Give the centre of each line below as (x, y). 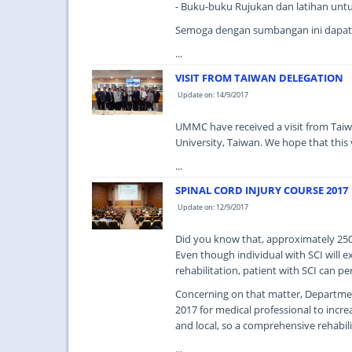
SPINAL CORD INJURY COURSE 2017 (262, 190)
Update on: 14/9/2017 (213, 95)
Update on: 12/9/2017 (213, 207)
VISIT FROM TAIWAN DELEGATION (259, 78)
